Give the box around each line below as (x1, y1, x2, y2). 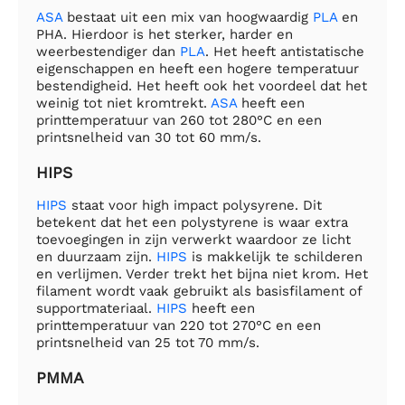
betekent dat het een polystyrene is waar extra (36, 214, 348, 231)
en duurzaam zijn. (36, 249, 156, 266)
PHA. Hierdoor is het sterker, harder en (36, 25, 293, 42)
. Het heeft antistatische (205, 42, 364, 60)
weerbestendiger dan (36, 42, 180, 60)
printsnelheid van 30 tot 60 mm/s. (36, 128, 261, 146)
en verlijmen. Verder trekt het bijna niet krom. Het (36, 266, 368, 283)
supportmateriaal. (36, 300, 156, 317)
